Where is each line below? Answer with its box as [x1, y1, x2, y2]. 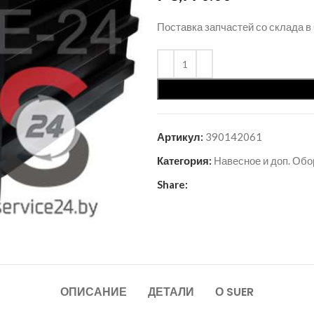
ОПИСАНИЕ [60, 284, 127, 300]
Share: [157, 178, 188, 191]
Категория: [157, 154, 212, 167]
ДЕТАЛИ [148, 284, 194, 300]
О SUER [215, 284, 254, 300]
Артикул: [157, 130, 205, 143]
